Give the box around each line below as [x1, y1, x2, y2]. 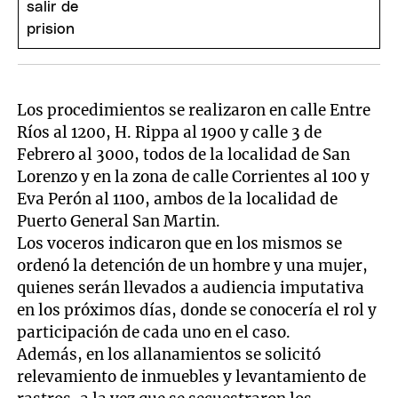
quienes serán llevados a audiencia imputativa [17, 278, 365, 298]
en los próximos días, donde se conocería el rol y [17, 300, 378, 321]
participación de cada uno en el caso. [17, 322, 291, 343]
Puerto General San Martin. [17, 211, 221, 232]
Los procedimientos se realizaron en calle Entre [17, 100, 371, 121]
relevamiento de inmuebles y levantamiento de [17, 367, 367, 387]
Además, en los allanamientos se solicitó [17, 345, 322, 365]
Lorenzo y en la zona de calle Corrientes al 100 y [17, 167, 370, 187]
